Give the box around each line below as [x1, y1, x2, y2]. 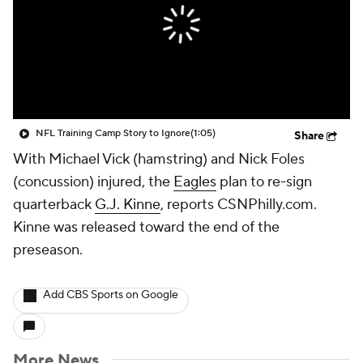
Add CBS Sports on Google [43, 288, 178, 302]
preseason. [13, 241, 83, 259]
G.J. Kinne [95, 195, 160, 214]
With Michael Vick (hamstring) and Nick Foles [13, 150, 305, 169]
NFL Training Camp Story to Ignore [36, 127, 190, 139]
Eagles [173, 173, 216, 191]
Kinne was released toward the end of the [13, 218, 280, 237]
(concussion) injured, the [13, 173, 173, 191]
